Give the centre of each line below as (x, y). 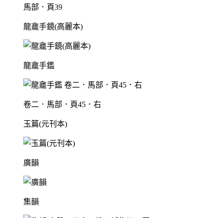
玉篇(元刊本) (45, 124)
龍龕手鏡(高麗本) (53, 27)
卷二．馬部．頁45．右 (62, 105)
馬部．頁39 (43, 7)
